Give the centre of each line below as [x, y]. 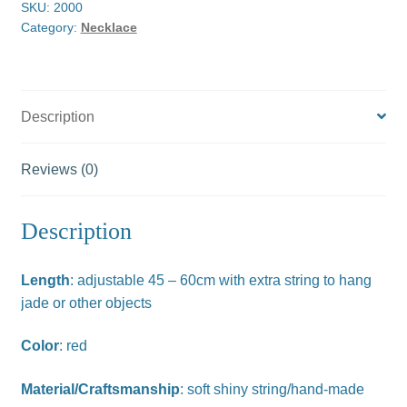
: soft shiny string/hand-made [272, 389]
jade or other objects [86, 303]
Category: [50, 28]
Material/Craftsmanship [100, 389]
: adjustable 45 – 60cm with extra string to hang [220, 280]
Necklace [109, 28]
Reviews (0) [59, 169]
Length [45, 280]
